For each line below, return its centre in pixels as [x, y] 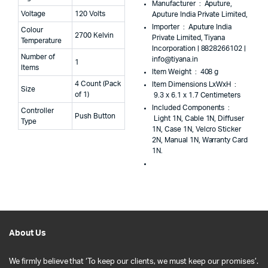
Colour [32, 30]
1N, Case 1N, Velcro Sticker [197, 129]
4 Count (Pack [98, 83]
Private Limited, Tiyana [189, 37]
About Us [28, 233]
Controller [37, 110]
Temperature [41, 40]
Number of [38, 57]
